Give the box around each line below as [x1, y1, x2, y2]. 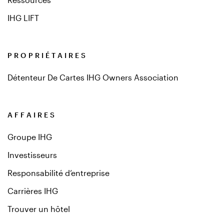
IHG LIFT [7, 13, 39, 22]
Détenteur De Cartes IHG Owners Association [7, 72, 178, 82]
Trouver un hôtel [7, 204, 70, 213]
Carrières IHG [7, 186, 58, 195]
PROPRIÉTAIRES [7, 51, 88, 59]
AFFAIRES [7, 110, 57, 119]
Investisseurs [7, 150, 57, 159]
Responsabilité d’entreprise [7, 168, 109, 177]
